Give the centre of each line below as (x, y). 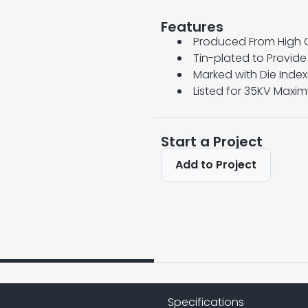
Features (192, 26)
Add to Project (216, 164)
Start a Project (212, 141)
